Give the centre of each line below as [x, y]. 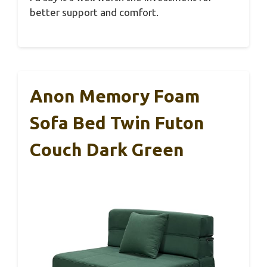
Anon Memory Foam [115, 96]
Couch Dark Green [107, 149]
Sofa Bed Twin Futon [117, 122]
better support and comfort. [94, 13]
